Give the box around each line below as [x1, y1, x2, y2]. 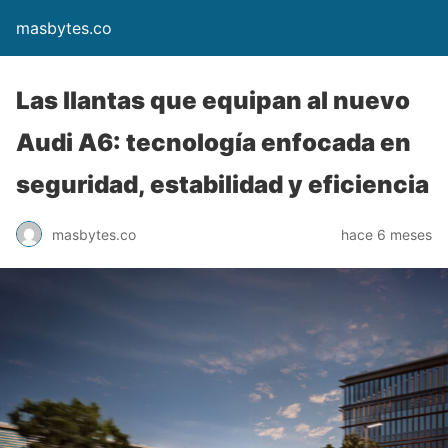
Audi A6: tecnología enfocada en [16, 128, 411, 157]
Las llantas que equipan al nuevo [16, 86, 410, 115]
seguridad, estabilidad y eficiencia [16, 170, 429, 199]
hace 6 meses [341, 225, 432, 243]
